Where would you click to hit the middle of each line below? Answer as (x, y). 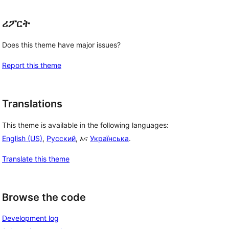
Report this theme (32, 65)
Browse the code (44, 197)
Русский (61, 138)
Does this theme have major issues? (61, 45)
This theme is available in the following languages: (85, 125)
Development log (30, 218)
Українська (109, 138)
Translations (32, 104)
